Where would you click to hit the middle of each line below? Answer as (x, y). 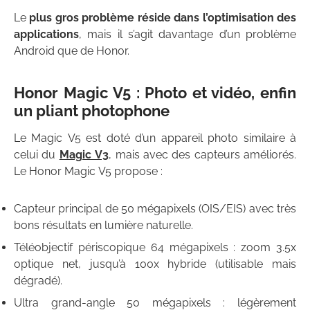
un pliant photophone (92, 111)
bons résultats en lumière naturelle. (103, 225)
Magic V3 (84, 155)
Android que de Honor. (72, 51)
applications (46, 34)
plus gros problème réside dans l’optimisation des (163, 18)
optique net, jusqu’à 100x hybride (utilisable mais (155, 264)
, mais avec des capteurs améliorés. (202, 155)
